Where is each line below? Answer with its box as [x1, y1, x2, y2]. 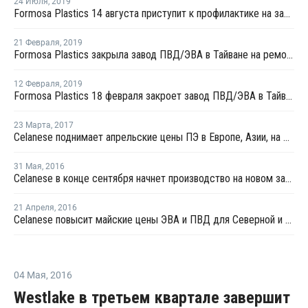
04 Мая [14, 269, 46, 280]
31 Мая [14, 162, 42, 171]
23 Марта [14, 120, 51, 130]
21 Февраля [14, 38, 60, 47]
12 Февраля [14, 79, 60, 89]
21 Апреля [14, 203, 54, 212]
